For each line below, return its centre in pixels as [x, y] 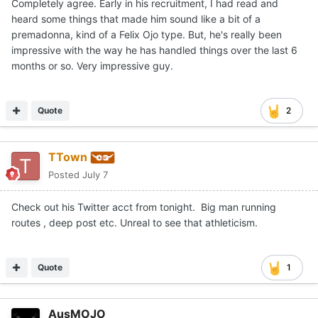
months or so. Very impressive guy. [92, 66]
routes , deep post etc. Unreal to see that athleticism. [136, 222]
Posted [65, 174]
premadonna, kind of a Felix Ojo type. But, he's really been [147, 35]
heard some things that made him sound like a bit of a [136, 19]
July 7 [95, 174]
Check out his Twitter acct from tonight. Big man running [144, 207]
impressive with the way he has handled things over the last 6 [154, 50]
